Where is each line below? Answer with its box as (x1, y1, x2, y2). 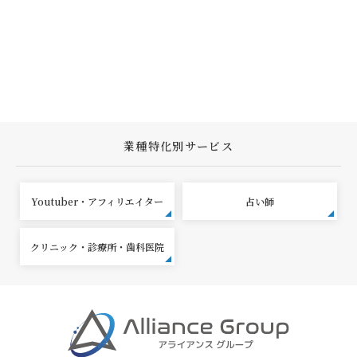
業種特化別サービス (124, 137, 233, 154)
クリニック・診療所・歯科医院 (30, 239, 164, 253)
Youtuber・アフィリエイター (31, 194, 163, 208)
